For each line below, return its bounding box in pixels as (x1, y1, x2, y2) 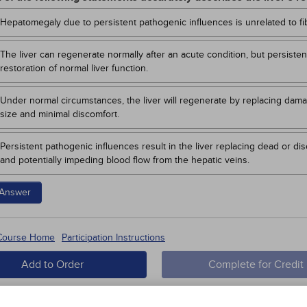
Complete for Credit (208, 258, 304, 271)
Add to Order (21, 258, 84, 271)
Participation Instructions (62, 232, 165, 243)
